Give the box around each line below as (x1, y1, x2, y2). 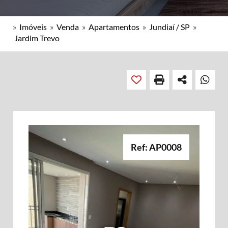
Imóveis (19, 22, 47, 32)
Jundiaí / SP (149, 22, 190, 32)
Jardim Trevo (14, 33, 60, 43)
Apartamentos (89, 22, 139, 32)
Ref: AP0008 (131, 141, 182, 153)
